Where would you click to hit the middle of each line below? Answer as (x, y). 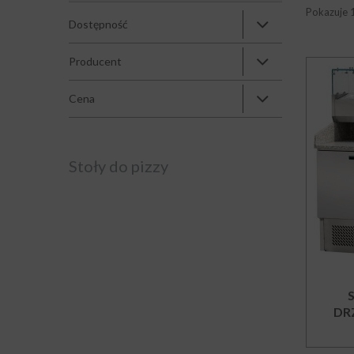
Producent (95, 61)
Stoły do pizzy (119, 166)
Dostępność (98, 24)
